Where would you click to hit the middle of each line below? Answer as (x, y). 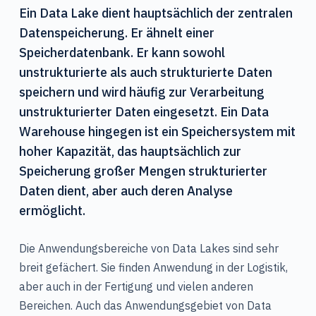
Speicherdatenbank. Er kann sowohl (122, 53)
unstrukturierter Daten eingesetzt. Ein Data (144, 112)
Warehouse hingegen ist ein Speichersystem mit (157, 132)
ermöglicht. (52, 211)
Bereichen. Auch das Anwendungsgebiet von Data (145, 306)
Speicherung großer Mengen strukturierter (143, 171)
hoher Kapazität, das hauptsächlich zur (130, 151)
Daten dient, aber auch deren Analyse (126, 191)
